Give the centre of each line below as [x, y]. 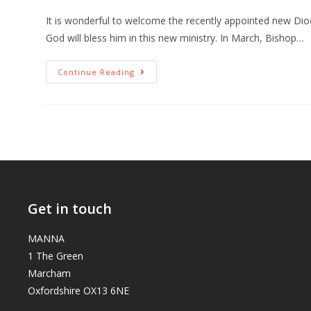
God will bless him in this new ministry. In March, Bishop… [175, 38]
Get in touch [70, 209]
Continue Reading [96, 72]
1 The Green [56, 256]
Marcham [49, 273]
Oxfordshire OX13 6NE [78, 291]
